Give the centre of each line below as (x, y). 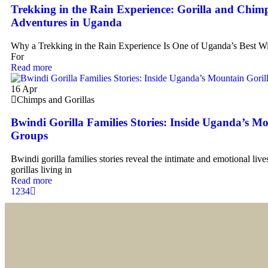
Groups (29, 136)
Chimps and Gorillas (56, 99)
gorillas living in (41, 170)
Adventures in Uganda (66, 23)
